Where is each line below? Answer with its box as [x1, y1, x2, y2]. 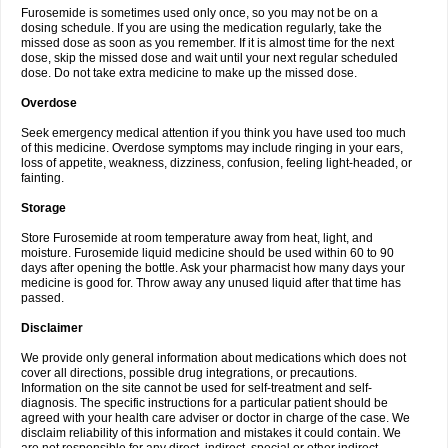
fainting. [21, 171, 64, 185]
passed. [21, 291, 64, 305]
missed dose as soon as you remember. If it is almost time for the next [21, 36, 394, 50]
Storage [21, 201, 66, 215]
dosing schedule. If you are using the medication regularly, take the [21, 21, 382, 35]
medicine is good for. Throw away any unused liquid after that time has [21, 276, 401, 290]
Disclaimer [21, 321, 83, 335]
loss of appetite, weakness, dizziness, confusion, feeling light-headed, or [21, 156, 412, 170]
